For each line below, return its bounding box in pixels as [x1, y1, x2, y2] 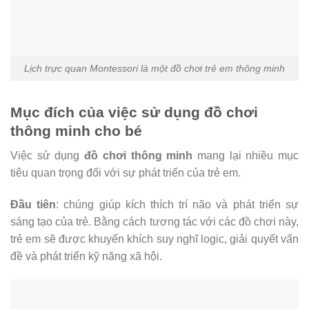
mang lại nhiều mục [192, 150, 299, 162]
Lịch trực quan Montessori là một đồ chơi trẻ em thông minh [24, 62, 285, 74]
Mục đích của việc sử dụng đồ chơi [10, 103, 258, 120]
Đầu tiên [10, 198, 57, 210]
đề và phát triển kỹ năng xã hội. [10, 250, 162, 262]
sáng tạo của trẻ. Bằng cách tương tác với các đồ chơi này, [10, 215, 299, 228]
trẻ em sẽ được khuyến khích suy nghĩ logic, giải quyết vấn [10, 232, 299, 245]
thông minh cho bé [10, 122, 142, 139]
